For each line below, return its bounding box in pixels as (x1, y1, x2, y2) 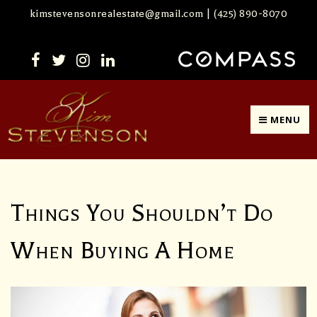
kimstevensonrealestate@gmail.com (29, 8, 204, 20)
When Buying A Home (11, 237, 234, 265)
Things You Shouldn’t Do (11, 200, 274, 227)
